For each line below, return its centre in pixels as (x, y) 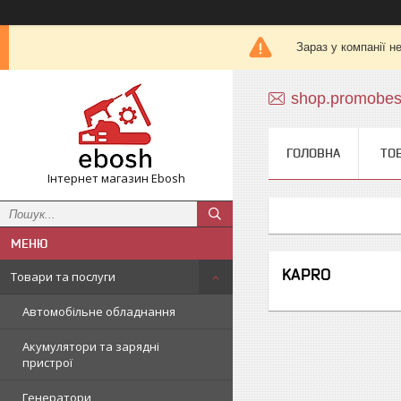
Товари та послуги (63, 277)
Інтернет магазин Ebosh (116, 178)
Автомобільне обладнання (99, 311)
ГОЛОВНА (313, 153)
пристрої (47, 363)
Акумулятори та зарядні (91, 346)
